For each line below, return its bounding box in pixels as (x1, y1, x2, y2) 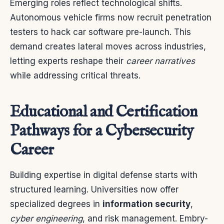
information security (102, 198, 190, 209)
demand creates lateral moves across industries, (10, 41, 206, 51)
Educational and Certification (10, 101, 197, 122)
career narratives (126, 55, 195, 66)
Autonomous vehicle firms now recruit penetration (10, 12, 211, 22)
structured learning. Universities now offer (10, 184, 178, 194)
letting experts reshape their (10, 55, 126, 66)
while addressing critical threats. (10, 70, 140, 80)
